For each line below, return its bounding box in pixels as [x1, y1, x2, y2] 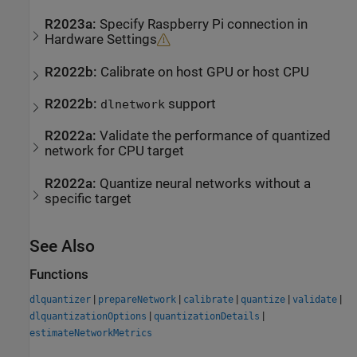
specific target [45, 190, 132, 206]
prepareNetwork [98, 294, 176, 306]
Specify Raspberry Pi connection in [100, 17, 308, 33]
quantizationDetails [154, 311, 260, 323]
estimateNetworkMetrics [29, 328, 152, 339]
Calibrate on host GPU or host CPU [100, 64, 310, 80]
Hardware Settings [45, 32, 158, 48]
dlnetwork [100, 98, 166, 112]
